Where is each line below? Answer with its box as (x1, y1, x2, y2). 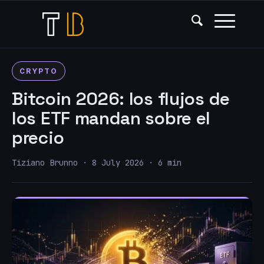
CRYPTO (19, 67, 58, 75)
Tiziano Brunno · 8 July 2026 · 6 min (12, 157, 181, 168)
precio (12, 126, 64, 149)
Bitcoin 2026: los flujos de (12, 87, 230, 110)
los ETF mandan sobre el (12, 107, 211, 130)
